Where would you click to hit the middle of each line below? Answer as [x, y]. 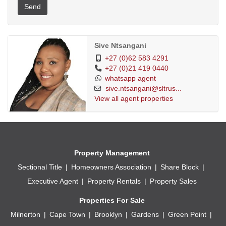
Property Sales [173, 181]
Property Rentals [114, 181]
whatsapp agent [130, 78]
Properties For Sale [112, 200]
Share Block [180, 167]
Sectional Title [40, 167]
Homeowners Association [111, 167]
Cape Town [67, 214]
